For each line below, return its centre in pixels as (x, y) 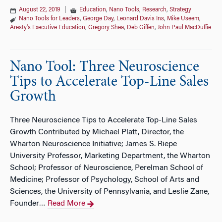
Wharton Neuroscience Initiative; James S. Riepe (93, 144)
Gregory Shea (106, 28)
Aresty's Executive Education (48, 28)
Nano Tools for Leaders (49, 19)
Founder (25, 204)
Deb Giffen (141, 28)
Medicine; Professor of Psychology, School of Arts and (105, 180)
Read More (66, 204)
